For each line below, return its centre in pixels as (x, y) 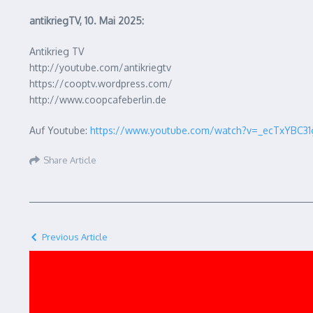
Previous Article (75, 237)
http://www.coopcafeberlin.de (98, 100)
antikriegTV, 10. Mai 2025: (87, 21)
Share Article (70, 160)
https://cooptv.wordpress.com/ (101, 83)
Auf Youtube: (60, 130)
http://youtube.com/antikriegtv (100, 67)
